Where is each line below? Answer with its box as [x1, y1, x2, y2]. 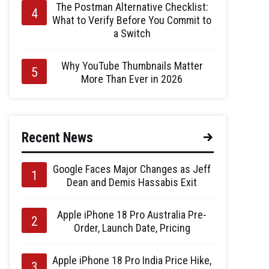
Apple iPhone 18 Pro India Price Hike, [52, 253, 211, 267]
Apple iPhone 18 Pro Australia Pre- [57, 208, 207, 221]
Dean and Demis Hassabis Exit [67, 175, 197, 189]
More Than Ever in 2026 [81, 72, 183, 85]
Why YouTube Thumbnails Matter [61, 59, 203, 72]
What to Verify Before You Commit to [52, 13, 211, 26]
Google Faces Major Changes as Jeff [53, 162, 211, 175]
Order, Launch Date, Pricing [73, 221, 190, 234]
